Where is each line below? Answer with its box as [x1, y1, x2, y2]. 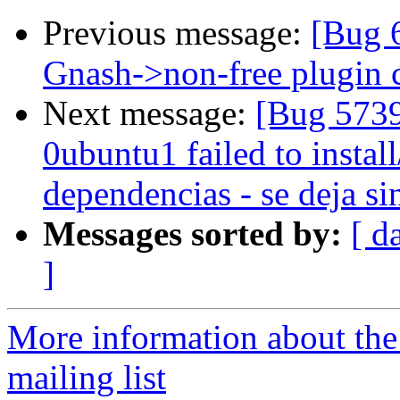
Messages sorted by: [43, 214, 342, 254]
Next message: [43, 94, 255, 133]
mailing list [7, 358, 166, 397]
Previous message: [43, 13, 311, 53]
